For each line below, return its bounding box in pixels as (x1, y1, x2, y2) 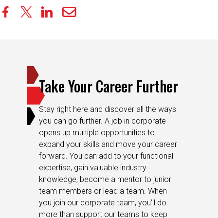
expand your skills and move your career (39, 139, 177, 149)
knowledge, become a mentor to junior (39, 174, 171, 184)
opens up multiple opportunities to (39, 127, 155, 137)
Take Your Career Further (39, 74, 178, 97)
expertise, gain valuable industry (39, 163, 146, 172)
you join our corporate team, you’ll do (39, 198, 166, 207)
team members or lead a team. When (39, 186, 167, 196)
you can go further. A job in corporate (39, 116, 166, 126)
